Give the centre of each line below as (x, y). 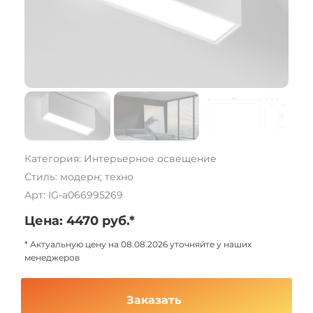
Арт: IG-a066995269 (74, 195)
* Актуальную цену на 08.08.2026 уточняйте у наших (138, 244)
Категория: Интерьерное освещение (121, 159)
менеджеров (52, 257)
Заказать (154, 300)
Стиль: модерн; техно (79, 177)
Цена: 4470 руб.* (80, 221)
